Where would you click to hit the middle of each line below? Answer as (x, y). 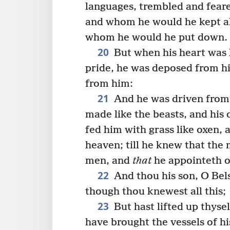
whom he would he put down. (156, 37)
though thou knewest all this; (156, 191)
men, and (109, 161)
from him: (109, 84)
